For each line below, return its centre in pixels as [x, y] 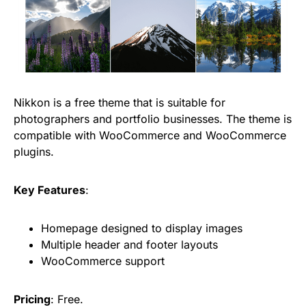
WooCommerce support [103, 261]
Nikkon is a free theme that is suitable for [120, 102]
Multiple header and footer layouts [129, 244]
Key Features [50, 190]
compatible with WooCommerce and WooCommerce [150, 135]
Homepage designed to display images [142, 228]
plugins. [34, 151]
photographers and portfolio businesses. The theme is [153, 119]
